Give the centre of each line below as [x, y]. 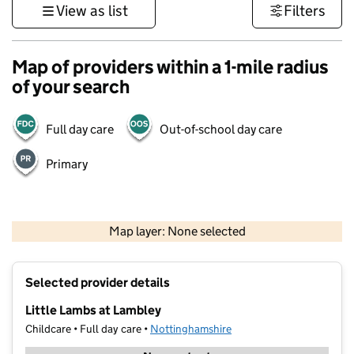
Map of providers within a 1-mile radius [170, 67]
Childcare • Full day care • [88, 329]
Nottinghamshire [191, 329]
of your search [71, 87]
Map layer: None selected [177, 232]
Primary [67, 164]
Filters [305, 11]
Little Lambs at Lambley [93, 311]
